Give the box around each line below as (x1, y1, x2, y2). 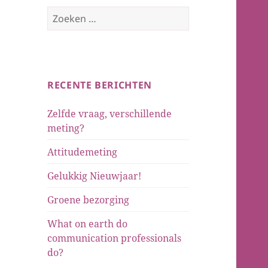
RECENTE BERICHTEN (47, 78, 152, 92)
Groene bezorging (47, 193, 130, 206)
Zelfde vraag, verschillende (47, 106, 172, 120)
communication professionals (47, 231, 182, 245)
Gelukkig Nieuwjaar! (47, 169, 142, 182)
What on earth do (47, 217, 128, 230)
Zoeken (47, 6, 80, 20)
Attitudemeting (47, 145, 118, 159)
